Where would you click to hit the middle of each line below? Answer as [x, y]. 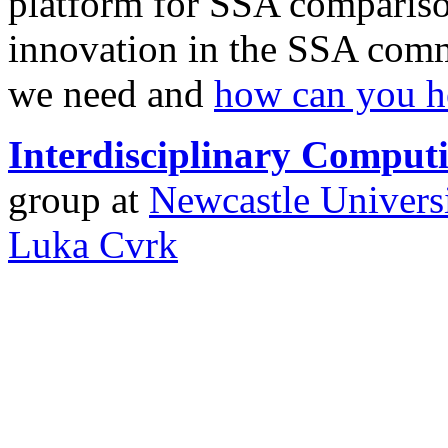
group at [78, 199]
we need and [111, 93]
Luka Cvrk [93, 244]
